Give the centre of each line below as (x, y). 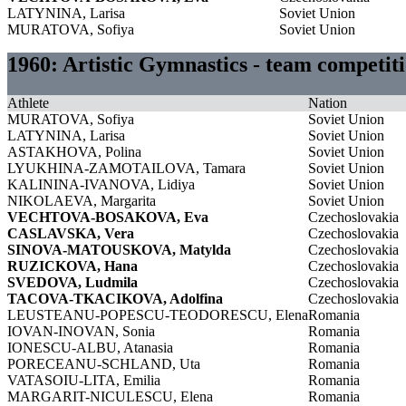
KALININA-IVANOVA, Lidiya (101, 184)
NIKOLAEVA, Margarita (82, 200)
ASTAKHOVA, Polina (74, 151)
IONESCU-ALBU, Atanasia (90, 347)
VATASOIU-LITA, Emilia (84, 380)
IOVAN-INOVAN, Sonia (81, 331)
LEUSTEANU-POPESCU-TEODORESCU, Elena (158, 314)
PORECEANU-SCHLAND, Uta (104, 363)
